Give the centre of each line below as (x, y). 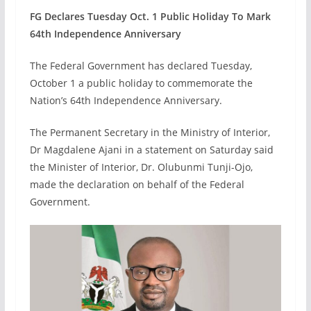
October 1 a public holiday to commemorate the (141, 83)
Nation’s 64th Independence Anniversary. (126, 100)
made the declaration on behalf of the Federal (137, 184)
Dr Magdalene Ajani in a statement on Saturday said (151, 149)
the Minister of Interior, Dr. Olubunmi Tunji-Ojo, (141, 167)
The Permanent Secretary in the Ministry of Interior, (150, 132)
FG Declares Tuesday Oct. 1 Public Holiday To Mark (150, 16)
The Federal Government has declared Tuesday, (141, 65)
